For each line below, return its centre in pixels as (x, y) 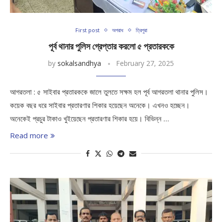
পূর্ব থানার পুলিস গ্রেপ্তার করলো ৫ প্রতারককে (111, 46)
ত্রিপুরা (141, 30)
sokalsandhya (79, 63)
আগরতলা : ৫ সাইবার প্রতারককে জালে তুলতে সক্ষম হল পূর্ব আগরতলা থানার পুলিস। (109, 92)
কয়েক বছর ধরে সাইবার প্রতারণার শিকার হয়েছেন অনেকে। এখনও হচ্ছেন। (100, 105)
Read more (29, 135)
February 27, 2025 (145, 63)
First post (87, 30)
